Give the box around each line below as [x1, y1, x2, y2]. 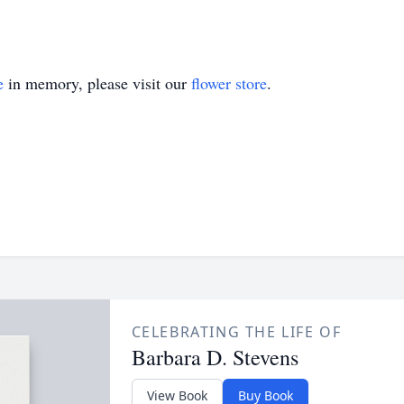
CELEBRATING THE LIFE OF [131, 322, 342, 342]
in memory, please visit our [4, 72, 191, 94]
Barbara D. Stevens [131, 343, 298, 372]
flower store [191, 72, 267, 94]
